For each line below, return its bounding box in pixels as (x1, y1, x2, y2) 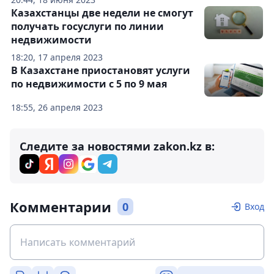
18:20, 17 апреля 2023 (11, 51, 103, 63)
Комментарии (10, 198, 111, 216)
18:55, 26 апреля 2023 (11, 102, 103, 113)
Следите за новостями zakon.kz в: (20, 139, 215, 154)
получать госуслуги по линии (11, 20, 164, 33)
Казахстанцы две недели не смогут (11, 6, 193, 20)
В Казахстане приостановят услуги (11, 64, 190, 77)
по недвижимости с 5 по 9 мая (11, 77, 167, 91)
